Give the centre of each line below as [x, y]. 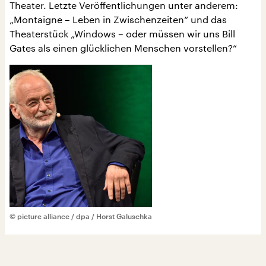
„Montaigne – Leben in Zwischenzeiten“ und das [118, 19]
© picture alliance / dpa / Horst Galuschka [81, 216]
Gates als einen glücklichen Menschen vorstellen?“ [123, 48]
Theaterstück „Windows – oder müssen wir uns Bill [122, 34]
